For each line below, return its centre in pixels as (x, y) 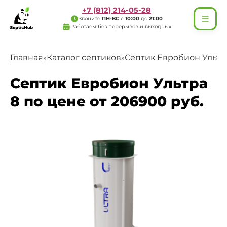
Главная (27, 58)
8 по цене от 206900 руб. (107, 101)
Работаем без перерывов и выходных (121, 27)
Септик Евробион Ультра (109, 83)
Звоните (90, 18)
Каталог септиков (84, 58)
